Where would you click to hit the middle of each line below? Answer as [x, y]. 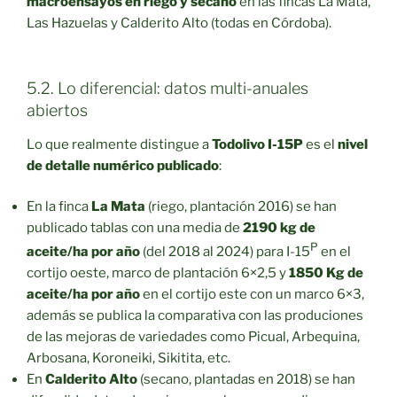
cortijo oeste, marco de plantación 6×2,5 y [158, 273]
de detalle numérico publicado [123, 165]
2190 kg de [279, 228]
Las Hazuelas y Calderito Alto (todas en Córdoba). [179, 23]
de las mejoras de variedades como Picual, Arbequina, [193, 337]
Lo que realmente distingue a [119, 144]
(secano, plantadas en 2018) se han [246, 380]
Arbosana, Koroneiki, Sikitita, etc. [128, 358]
